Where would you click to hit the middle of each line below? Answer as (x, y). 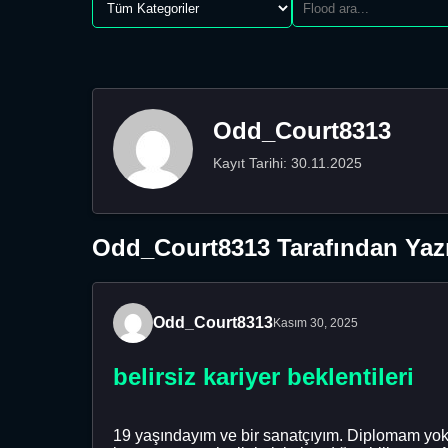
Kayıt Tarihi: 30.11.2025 (287, 162)
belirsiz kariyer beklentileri (263, 376)
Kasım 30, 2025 (315, 322)
